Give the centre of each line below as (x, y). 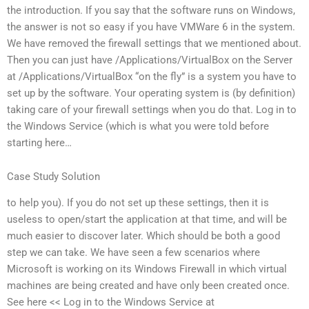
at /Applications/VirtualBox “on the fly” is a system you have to (152, 76)
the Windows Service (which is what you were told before (138, 126)
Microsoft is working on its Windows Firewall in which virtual (147, 269)
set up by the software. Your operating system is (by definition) (151, 93)
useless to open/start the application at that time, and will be (147, 220)
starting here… (39, 142)
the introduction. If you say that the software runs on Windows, (151, 10)
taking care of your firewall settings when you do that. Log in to (152, 109)
